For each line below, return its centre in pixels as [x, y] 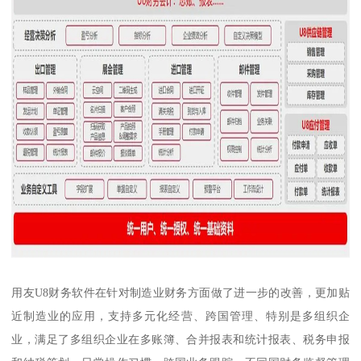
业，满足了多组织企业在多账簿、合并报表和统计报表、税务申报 [180, 339]
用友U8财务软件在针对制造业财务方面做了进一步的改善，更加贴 [180, 292]
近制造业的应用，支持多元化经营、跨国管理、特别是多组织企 [180, 315]
